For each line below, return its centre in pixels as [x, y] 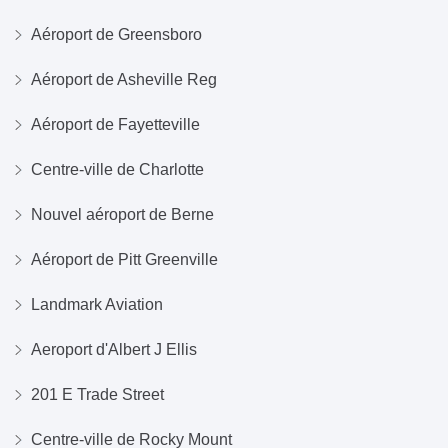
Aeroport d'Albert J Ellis [114, 349]
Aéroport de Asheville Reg [124, 79]
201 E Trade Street [97, 394]
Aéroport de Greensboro [116, 34]
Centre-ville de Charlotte [117, 169]
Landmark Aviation [97, 304]
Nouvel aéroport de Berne [122, 214]
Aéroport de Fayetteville [115, 124]
